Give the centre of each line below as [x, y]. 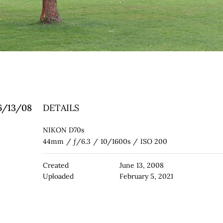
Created [56, 165]
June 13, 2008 [141, 165]
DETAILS [61, 108]
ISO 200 [154, 141]
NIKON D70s [63, 130]
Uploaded [58, 176]
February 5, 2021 [146, 176]
